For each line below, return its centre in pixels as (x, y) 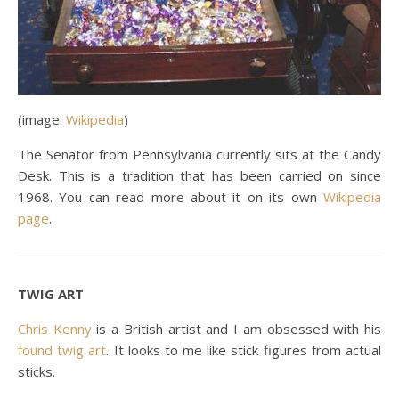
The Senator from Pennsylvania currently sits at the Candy (199, 154)
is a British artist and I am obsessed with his (236, 328)
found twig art (62, 350)
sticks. (37, 371)
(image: (42, 119)
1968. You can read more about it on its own (171, 196)
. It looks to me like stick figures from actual (244, 350)
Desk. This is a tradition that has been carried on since (199, 175)
